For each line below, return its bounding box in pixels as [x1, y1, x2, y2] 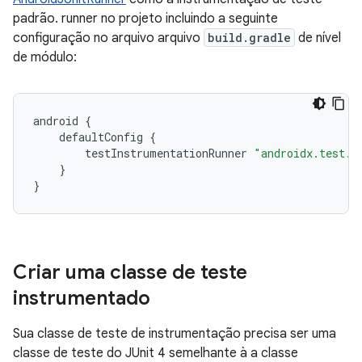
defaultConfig [59, 129, 143, 145]
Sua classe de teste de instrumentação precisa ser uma [13, 326, 336, 342]
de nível [295, 30, 341, 46]
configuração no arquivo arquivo [13, 30, 204, 46]
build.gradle [208, 30, 291, 45]
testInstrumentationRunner [85, 145, 247, 161]
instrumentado [13, 286, 150, 310]
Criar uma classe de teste [13, 260, 247, 284]
